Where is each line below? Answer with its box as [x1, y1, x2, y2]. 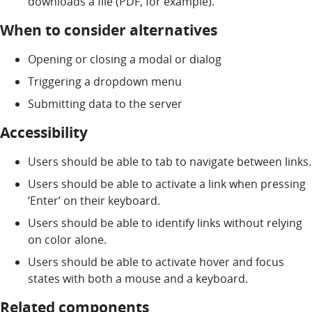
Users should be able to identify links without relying [28, 215, 302, 231]
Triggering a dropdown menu [28, 74, 182, 90]
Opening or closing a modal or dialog [28, 52, 221, 68]
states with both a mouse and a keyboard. [28, 271, 248, 287]
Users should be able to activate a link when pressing [28, 176, 306, 192]
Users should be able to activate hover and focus [28, 254, 284, 270]
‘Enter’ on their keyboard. [28, 193, 160, 209]
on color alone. [28, 232, 107, 248]
